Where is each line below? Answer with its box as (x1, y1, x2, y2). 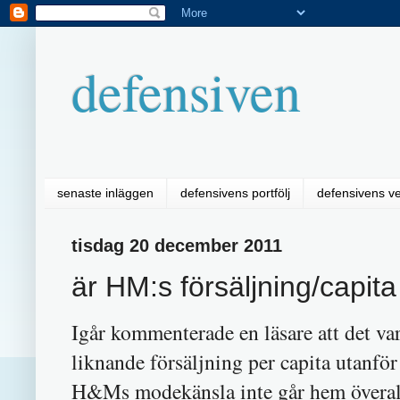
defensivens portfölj (180, 186, 290, 201)
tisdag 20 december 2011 (71, 235, 282, 255)
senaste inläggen (57, 186, 154, 201)
